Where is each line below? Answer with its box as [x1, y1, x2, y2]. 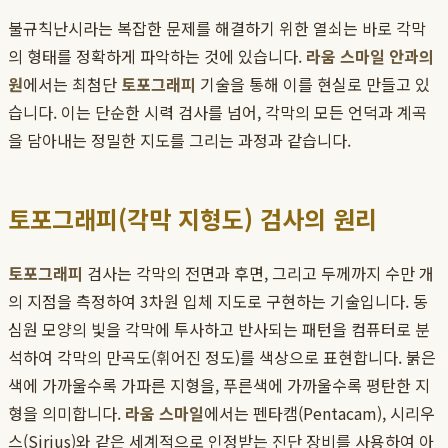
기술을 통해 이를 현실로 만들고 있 [196, 72, 430, 97]
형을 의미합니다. [8, 401, 125, 426]
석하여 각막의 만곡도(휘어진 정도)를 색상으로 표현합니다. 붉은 [8, 345, 436, 370]
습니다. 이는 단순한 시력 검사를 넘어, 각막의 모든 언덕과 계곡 [8, 100, 427, 125]
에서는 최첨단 [23, 72, 121, 97]
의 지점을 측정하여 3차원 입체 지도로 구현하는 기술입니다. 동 [8, 289, 428, 314]
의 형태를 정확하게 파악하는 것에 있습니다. [8, 44, 306, 69]
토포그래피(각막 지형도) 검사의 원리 [8, 201, 377, 237]
